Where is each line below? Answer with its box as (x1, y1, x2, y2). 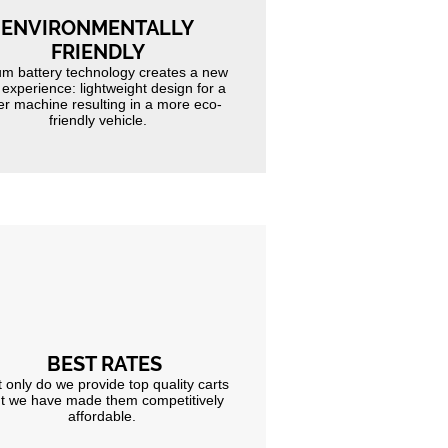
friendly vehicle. (48, 112, 147, 129)
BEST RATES (46, 352, 162, 377)
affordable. (68, 408, 140, 425)
